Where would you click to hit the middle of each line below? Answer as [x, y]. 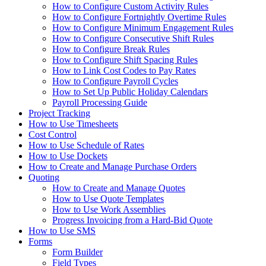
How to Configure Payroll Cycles [115, 81]
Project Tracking [59, 113]
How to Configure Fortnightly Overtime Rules [139, 17]
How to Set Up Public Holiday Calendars [130, 92]
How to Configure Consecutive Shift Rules [133, 38]
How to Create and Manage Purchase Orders [113, 167]
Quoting [44, 177]
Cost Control [53, 134]
